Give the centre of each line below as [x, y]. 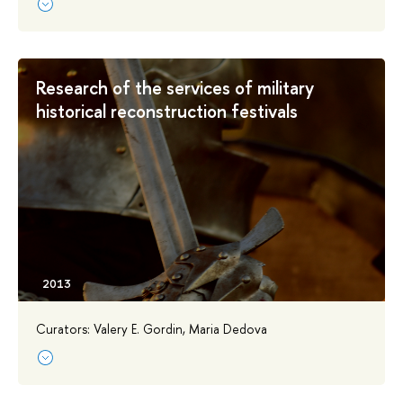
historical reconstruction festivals [167, 111]
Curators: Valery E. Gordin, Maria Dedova [152, 328]
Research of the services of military [175, 87]
